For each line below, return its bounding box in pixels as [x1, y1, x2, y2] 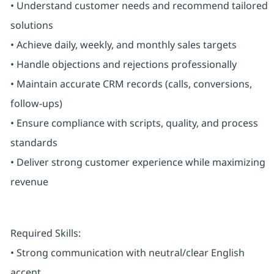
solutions [10, 18, 53, 32]
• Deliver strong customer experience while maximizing [10, 155, 265, 169]
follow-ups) [10, 97, 62, 111]
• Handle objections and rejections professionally [10, 57, 237, 72]
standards [10, 136, 57, 150]
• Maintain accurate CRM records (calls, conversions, [10, 77, 252, 91]
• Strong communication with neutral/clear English [10, 246, 245, 260]
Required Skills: [10, 226, 81, 240]
